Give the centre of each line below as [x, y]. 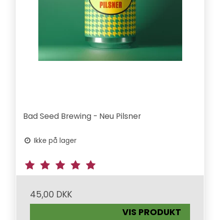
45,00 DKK [51, 195]
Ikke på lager [55, 141]
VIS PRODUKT [152, 212]
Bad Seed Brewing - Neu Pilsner [82, 116]
